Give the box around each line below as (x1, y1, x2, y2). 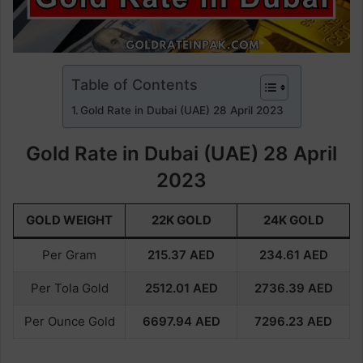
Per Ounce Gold (23, 313, 115, 329)
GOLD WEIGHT (26, 211, 113, 228)
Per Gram (42, 246, 96, 263)
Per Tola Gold (30, 280, 109, 296)
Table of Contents (70, 75, 198, 93)
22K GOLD (151, 211, 211, 228)
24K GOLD (263, 211, 324, 228)
